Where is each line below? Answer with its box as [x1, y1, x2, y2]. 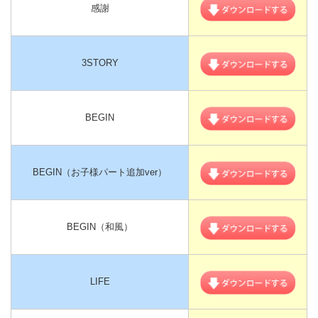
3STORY [81, 57, 119, 68]
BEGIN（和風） [67, 221, 133, 232]
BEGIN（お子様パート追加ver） [33, 166, 167, 177]
